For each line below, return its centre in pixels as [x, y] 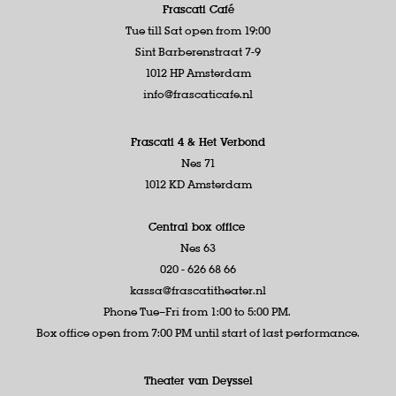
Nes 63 [198, 247]
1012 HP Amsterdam [198, 72]
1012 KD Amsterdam [198, 184]
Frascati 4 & [165, 141]
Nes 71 [198, 163]
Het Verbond [232, 141]
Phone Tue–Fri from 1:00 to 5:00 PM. [198, 311]
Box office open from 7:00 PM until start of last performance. [198, 332]
